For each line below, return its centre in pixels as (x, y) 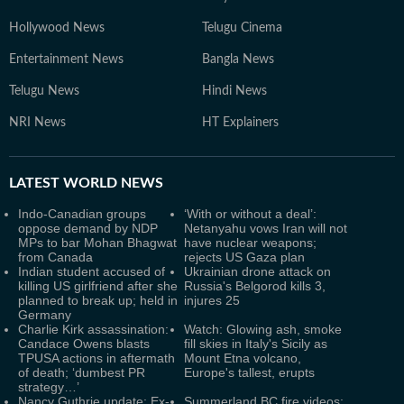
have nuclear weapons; (250, 243)
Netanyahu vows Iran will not (266, 228)
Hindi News (234, 91)
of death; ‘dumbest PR (82, 372)
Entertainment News (66, 60)
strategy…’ (49, 387)
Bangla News (238, 60)
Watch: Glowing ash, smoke (263, 329)
